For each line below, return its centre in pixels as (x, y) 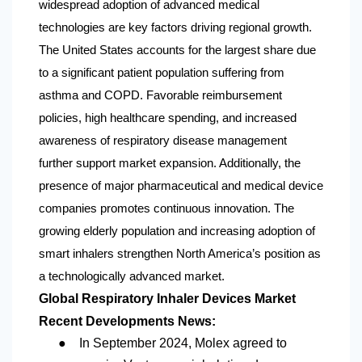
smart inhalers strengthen (107, 254)
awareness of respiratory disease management (163, 141)
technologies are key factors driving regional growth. (175, 28)
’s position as (286, 254)
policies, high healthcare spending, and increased (168, 118)
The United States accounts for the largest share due (177, 51)
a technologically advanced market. (132, 277)
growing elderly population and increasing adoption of (177, 232)
